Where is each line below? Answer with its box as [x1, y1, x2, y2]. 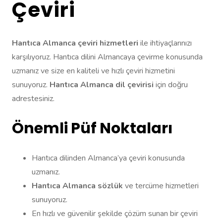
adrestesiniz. [12, 93, 55, 105]
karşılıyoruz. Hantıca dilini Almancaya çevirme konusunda [12, 52, 203, 63]
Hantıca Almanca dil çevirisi [50, 79, 154, 91]
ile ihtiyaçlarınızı [138, 38, 192, 49]
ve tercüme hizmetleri [123, 180, 199, 192]
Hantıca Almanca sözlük [32, 180, 123, 192]
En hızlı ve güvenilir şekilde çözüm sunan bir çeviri [32, 208, 198, 220]
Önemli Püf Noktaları [12, 118, 172, 139]
